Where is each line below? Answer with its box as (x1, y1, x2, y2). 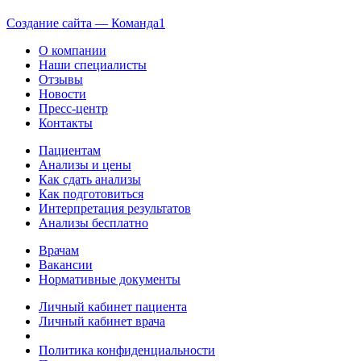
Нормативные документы (39, 272, 180, 286)
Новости (39, 86, 86, 101)
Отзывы (39, 72, 83, 86)
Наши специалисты (39, 57, 147, 72)
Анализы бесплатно (39, 215, 148, 230)
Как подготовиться (39, 186, 143, 201)
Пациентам (39, 143, 101, 157)
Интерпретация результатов (39, 201, 191, 215)
